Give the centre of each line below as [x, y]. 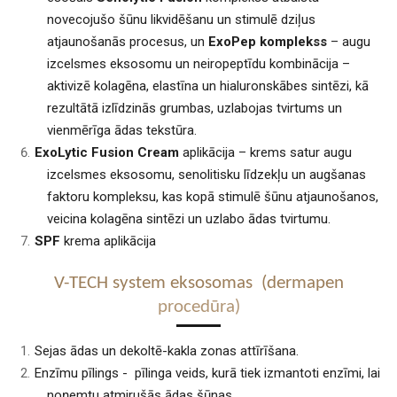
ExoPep [232, 41]
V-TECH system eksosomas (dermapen [198, 284]
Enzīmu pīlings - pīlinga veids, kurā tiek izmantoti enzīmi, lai [207, 374]
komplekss [293, 41]
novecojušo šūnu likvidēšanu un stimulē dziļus [181, 19]
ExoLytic [61, 152]
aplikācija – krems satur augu [265, 152]
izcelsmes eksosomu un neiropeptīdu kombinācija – [198, 63]
